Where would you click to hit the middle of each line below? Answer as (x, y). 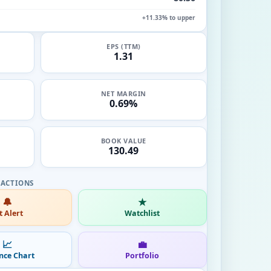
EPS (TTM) (124, 46)
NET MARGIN (123, 93)
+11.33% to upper (169, 17)
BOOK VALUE (123, 141)
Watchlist (142, 213)
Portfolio (142, 255)
